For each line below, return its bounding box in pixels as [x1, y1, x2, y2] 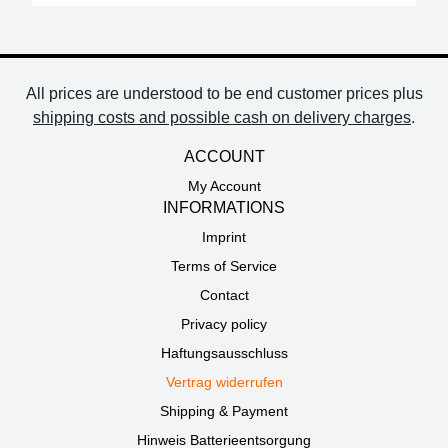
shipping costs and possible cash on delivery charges [33, 109, 411, 126]
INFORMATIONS [163, 199, 285, 216]
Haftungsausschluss [160, 345, 288, 361]
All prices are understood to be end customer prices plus [25, 85, 423, 102]
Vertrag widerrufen [165, 374, 283, 390]
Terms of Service [171, 258, 277, 274]
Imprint [202, 229, 246, 245]
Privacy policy [181, 316, 267, 332]
